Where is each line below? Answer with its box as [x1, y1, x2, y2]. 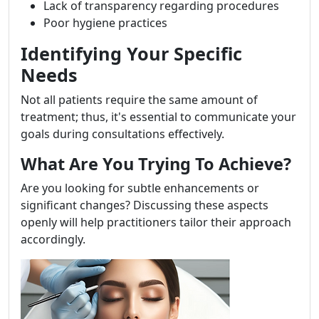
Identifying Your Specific [21, 41, 242, 66]
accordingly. [21, 231, 85, 248]
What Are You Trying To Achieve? [21, 152, 291, 176]
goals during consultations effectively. [21, 126, 224, 142]
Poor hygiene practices [43, 15, 167, 31]
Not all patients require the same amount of [21, 92, 258, 108]
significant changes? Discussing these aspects [21, 197, 268, 214]
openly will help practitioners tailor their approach [21, 214, 291, 231]
